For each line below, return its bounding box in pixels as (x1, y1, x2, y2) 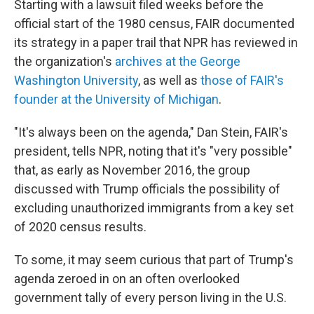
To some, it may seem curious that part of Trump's (14, 252, 294, 268)
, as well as (138, 73, 200, 88)
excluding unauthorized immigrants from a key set (14, 200, 294, 216)
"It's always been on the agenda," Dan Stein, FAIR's (14, 125, 288, 140)
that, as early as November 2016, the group (14, 163, 250, 178)
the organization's (14, 54, 115, 69)
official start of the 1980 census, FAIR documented (14, 16, 294, 32)
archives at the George (115, 54, 240, 69)
